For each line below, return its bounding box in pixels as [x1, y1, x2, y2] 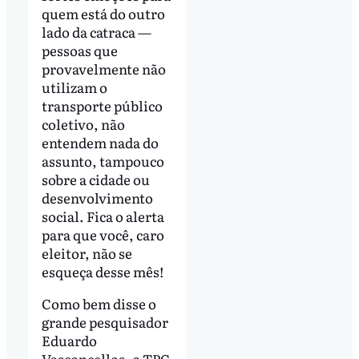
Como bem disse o [41, 293, 156, 314]
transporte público [41, 95, 163, 116]
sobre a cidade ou [41, 169, 150, 190]
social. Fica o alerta [41, 206, 164, 227]
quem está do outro [41, 3, 165, 24]
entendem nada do [41, 132, 159, 153]
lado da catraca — [41, 22, 151, 42]
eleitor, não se [41, 243, 132, 264]
